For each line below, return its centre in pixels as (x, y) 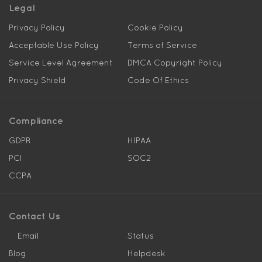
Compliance (36, 120)
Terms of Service (162, 45)
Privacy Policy (37, 27)
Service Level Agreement (61, 63)
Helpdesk (146, 253)
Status (140, 236)
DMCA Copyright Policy (175, 63)
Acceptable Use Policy (54, 45)
